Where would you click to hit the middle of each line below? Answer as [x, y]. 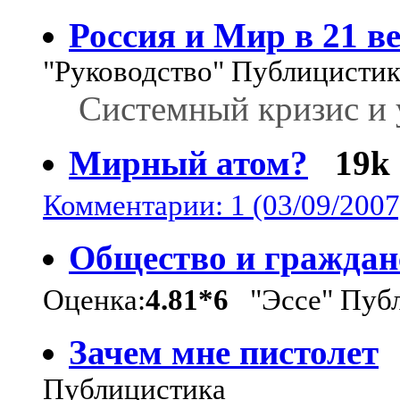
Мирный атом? [188, 162]
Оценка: [94, 300]
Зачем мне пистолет [224, 352]
